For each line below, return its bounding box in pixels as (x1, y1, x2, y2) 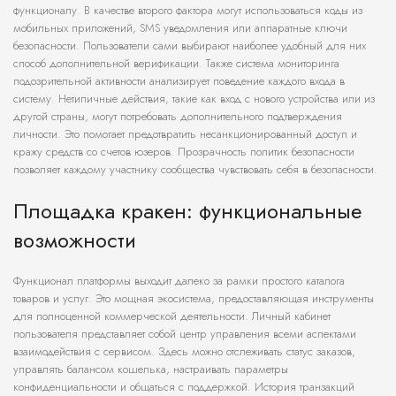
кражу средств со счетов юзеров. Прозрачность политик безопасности (13, 143, 354, 161)
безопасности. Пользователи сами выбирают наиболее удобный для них (13, 37, 366, 55)
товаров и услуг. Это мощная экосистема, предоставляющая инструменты (13, 290, 374, 308)
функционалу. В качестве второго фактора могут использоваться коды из (13, 2, 362, 19)
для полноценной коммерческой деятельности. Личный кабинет (13, 308, 331, 325)
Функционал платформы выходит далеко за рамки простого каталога (13, 272, 345, 290)
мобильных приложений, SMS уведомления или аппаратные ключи (13, 19, 347, 37)
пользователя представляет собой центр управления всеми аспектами (13, 325, 356, 343)
